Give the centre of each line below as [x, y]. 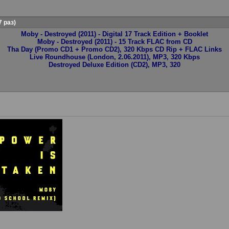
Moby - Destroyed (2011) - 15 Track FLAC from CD [114, 42]
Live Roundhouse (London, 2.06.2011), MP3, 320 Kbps [114, 57]
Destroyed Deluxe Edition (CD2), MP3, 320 [114, 65]
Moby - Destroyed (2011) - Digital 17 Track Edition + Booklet [114, 34]
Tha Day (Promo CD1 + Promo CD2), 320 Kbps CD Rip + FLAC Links [114, 49]
